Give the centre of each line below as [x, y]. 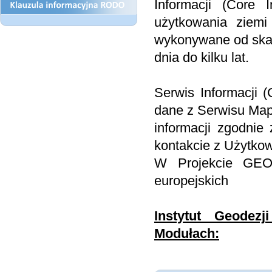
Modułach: [187, 234]
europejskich [191, 181]
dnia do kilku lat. [202, 58]
